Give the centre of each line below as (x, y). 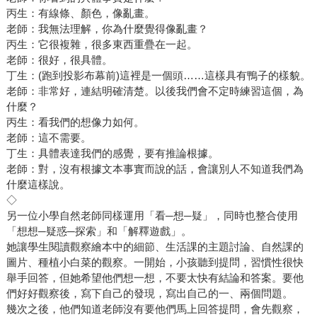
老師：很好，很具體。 (59, 60)
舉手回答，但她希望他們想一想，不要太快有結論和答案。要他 (155, 278)
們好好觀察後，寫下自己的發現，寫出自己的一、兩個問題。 (149, 294)
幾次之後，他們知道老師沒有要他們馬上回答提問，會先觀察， (155, 309)
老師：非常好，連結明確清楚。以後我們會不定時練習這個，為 (155, 91)
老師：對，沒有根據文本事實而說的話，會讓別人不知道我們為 (155, 169)
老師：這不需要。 (48, 138)
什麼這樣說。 (38, 185)
